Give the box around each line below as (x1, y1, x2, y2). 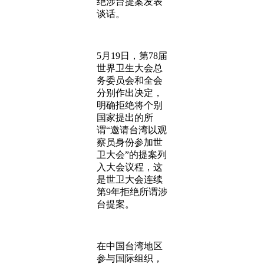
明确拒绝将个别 (97, 100, 163, 110)
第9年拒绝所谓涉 (97, 187, 167, 197)
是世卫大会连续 (97, 174, 163, 184)
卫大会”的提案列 (97, 150, 167, 160)
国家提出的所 (97, 113, 153, 123)
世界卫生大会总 (97, 63, 163, 73)
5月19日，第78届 (97, 51, 167, 61)
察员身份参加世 (97, 137, 163, 147)
